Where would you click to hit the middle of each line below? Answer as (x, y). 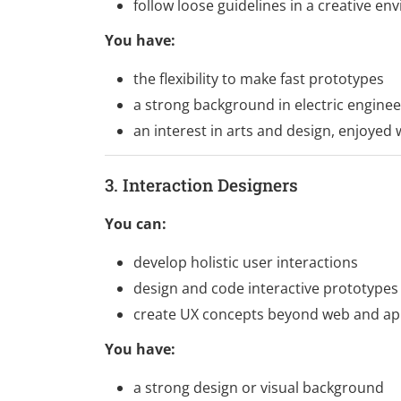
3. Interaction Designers (201, 185)
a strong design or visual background (259, 387)
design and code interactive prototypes (266, 288)
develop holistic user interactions (246, 262)
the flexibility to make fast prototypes (259, 79)
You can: (136, 223)
